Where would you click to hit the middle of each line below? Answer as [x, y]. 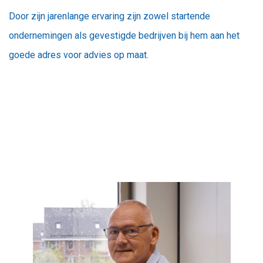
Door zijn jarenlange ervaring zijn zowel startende [109, 16]
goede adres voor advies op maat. [79, 55]
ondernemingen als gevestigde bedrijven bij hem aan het [124, 36]
